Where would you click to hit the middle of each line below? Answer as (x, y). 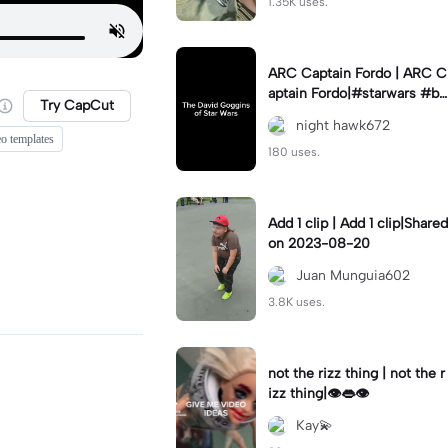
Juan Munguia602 (353, 275)
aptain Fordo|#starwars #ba (357, 93)
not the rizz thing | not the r (329, 373)
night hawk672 (343, 125)
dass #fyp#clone (323, 113)
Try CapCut (77, 105)
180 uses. (294, 152)
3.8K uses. (296, 302)
